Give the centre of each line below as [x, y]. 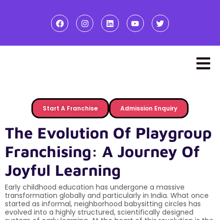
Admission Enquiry [149, 108]
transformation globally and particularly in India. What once [107, 195]
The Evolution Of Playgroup [108, 132]
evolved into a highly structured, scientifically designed [99, 212]
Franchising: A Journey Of [102, 151]
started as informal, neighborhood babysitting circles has [103, 204]
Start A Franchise [70, 108]
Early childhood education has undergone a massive [95, 187]
